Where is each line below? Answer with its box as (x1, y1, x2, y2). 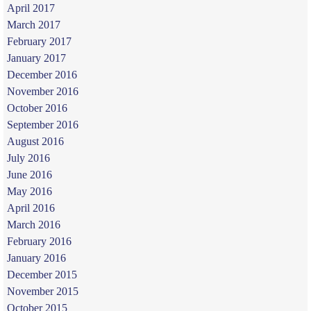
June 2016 (6, 169, 52, 181)
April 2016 (6, 202, 55, 215)
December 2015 (6, 269, 77, 281)
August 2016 (6, 135, 64, 148)
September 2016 (6, 119, 78, 131)
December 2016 (6, 69, 77, 81)
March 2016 (6, 219, 60, 231)
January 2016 (6, 252, 66, 264)
